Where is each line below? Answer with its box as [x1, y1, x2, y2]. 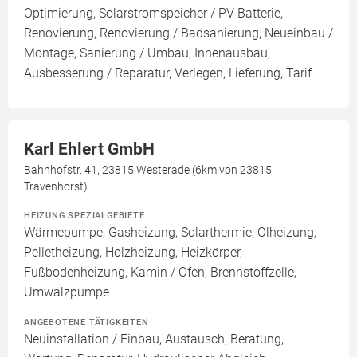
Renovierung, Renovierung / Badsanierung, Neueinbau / [24, 25, 333, 41]
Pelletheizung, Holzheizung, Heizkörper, [24, 245, 242, 261]
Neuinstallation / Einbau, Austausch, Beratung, [24, 331, 284, 347]
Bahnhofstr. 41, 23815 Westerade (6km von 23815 [24, 163, 272, 177]
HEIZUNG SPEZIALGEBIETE [24, 210, 145, 222]
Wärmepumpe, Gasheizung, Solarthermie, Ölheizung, [24, 225, 316, 241]
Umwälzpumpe [24, 284, 109, 300]
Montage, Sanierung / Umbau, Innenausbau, [24, 45, 270, 61]
